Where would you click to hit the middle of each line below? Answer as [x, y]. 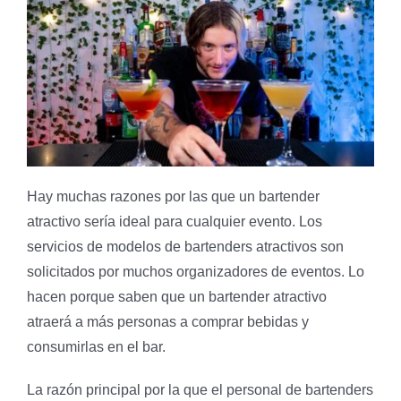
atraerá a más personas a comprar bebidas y [168, 321]
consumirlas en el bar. [96, 346]
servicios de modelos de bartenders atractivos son [185, 246]
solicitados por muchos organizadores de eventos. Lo [196, 271]
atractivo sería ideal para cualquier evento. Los [175, 221]
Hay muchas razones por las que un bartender [173, 196]
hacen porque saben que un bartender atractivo [177, 296]
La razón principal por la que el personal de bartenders [200, 389]
